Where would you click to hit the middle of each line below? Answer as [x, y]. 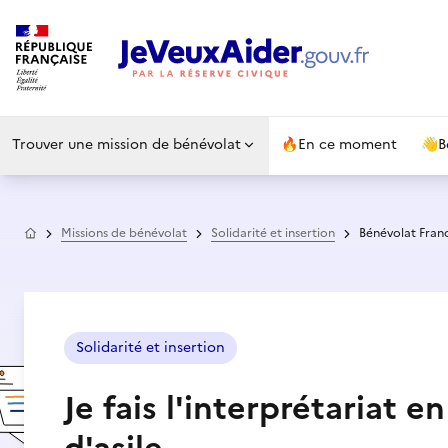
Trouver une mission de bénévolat [126, 144]
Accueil [57, 231]
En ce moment [347, 144]
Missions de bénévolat [124, 233]
